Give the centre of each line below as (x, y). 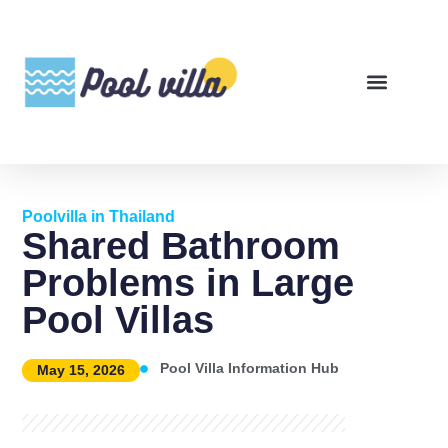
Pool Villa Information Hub (250, 368)
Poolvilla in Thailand (99, 215)
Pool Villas (118, 319)
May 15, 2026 (81, 370)
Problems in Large (188, 282)
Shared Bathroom (181, 245)
